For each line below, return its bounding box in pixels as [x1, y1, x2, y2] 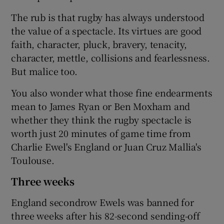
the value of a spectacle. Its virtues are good [11, 23, 202, 37]
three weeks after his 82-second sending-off [11, 208, 200, 222]
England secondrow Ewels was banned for [11, 195, 194, 208]
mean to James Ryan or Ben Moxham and [11, 99, 190, 112]
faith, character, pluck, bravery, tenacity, [11, 37, 187, 50]
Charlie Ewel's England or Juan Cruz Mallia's [11, 139, 201, 153]
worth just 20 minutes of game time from [11, 126, 191, 139]
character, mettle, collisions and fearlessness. [11, 50, 210, 64]
